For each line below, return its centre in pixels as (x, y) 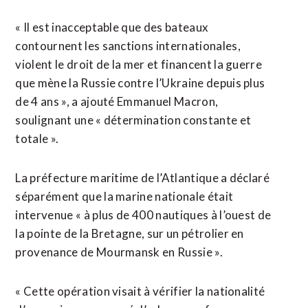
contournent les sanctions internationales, (128, 46)
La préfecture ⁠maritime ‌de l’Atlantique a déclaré (143, 178)
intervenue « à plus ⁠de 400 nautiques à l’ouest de (143, 215)
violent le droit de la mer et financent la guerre (139, 64)
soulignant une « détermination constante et (133, 120)
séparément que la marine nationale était (124, 196)
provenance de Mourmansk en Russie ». (119, 252)
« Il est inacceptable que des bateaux (112, 27)
